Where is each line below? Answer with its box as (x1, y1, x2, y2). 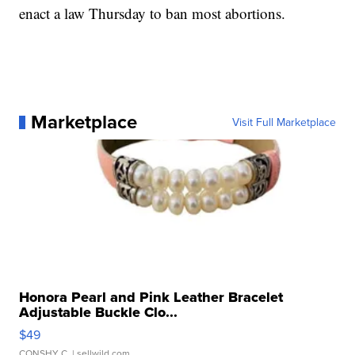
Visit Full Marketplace (231, 114, 336, 131)
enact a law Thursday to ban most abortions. (19, 3, 286, 24)
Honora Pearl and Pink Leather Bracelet (19, 287, 284, 308)
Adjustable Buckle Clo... (19, 302, 178, 323)
